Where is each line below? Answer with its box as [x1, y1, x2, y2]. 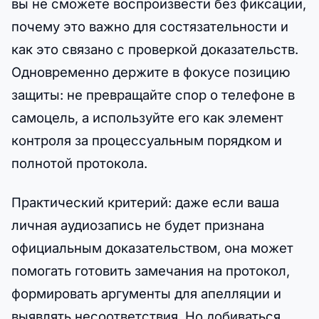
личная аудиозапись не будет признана [11, 217, 264, 234]
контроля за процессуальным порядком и [11, 132, 282, 149]
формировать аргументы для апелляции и [11, 286, 281, 302]
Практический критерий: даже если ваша [11, 194, 279, 211]
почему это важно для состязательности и [11, 19, 288, 35]
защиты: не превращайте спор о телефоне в [11, 87, 295, 103]
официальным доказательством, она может [11, 240, 293, 256]
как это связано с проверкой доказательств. [11, 41, 298, 58]
